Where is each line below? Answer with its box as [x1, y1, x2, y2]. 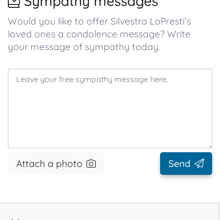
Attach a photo [16, 158, 82, 169]
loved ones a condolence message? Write [8, 28, 191, 40]
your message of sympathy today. [8, 41, 160, 53]
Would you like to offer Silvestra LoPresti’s [8, 15, 191, 27]
